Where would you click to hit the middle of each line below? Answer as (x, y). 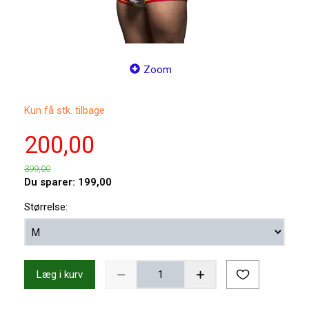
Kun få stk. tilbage (64, 111)
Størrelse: (46, 207)
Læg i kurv (60, 274)
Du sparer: (51, 182)
